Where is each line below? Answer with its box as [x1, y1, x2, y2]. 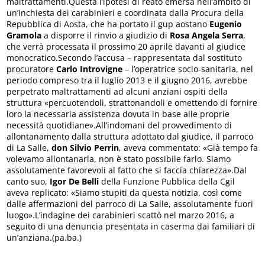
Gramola [7, 29, 44, 41]
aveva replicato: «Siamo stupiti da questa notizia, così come [7, 186, 243, 198]
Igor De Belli [47, 175, 99, 187]
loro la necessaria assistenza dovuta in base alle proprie [7, 108, 230, 119]
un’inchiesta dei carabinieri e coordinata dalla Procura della [7, 7, 244, 18]
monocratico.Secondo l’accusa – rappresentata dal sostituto [7, 51, 243, 63]
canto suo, [7, 175, 48, 187]
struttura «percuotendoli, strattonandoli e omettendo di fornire [7, 96, 258, 108]
